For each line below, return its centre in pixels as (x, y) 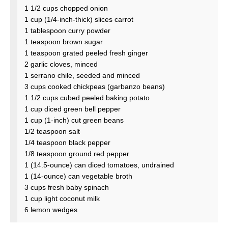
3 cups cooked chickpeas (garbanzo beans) (95, 87)
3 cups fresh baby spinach (67, 188)
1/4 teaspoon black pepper (67, 143)
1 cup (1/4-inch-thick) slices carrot (79, 20)
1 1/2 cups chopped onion (66, 8)
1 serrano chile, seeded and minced (82, 76)
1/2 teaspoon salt (52, 132)
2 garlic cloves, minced (61, 64)
